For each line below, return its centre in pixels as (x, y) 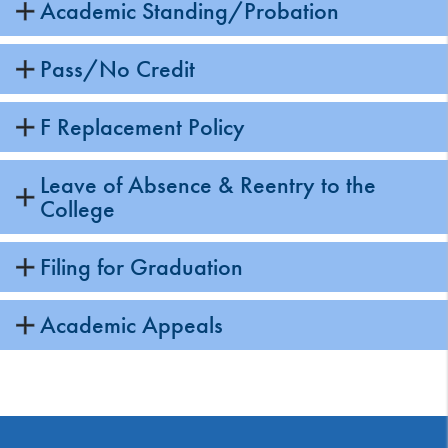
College (77, 209)
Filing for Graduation (141, 267)
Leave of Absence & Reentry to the (208, 185)
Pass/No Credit (117, 69)
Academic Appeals (131, 325)
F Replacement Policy (142, 127)
